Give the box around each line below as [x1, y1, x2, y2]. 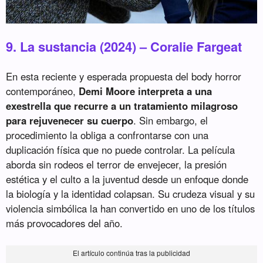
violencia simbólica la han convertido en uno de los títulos [6, 201, 255, 216]
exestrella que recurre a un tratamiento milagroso [6, 99, 238, 113]
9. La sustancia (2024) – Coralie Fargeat [6, 37, 242, 56]
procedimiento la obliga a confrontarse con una [6, 128, 209, 143]
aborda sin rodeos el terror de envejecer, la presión [6, 157, 227, 172]
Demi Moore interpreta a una [79, 84, 213, 99]
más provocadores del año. [6, 216, 123, 231]
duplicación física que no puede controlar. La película [6, 143, 235, 157]
